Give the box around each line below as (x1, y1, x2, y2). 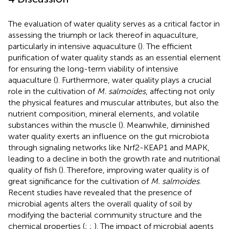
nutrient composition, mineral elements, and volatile (8, 108, 199, 119)
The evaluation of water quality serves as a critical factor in (8, 18, 220, 29)
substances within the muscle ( (8, 120, 121, 130)
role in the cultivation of (8, 86, 97, 96)
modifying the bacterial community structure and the (8, 210, 202, 220)
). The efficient (140, 41, 192, 51)
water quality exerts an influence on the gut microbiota (8, 131, 209, 141)
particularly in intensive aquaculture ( (8, 41, 140, 51)
